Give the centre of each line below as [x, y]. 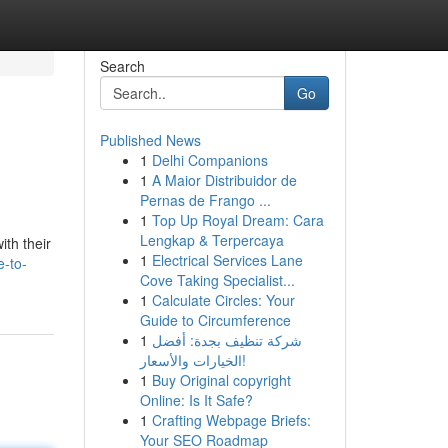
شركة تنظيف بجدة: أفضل [226, 340]
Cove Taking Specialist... [217, 280]
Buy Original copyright [221, 380]
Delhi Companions [209, 160]
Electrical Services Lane [227, 260]
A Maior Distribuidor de [224, 180]
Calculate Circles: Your [223, 300]
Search [122, 66]
